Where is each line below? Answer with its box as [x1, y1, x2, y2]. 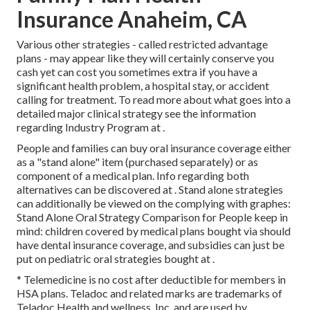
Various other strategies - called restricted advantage [17, 37, 268, 51]
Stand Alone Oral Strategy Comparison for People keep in [17, 210, 288, 224]
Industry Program [65, 120, 149, 134]
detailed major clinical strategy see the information [17, 107, 256, 120]
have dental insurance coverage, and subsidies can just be [17, 238, 284, 252]
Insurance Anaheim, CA [17, 6, 247, 33]
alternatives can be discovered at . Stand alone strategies [17, 183, 283, 197]
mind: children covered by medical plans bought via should [17, 224, 291, 238]
